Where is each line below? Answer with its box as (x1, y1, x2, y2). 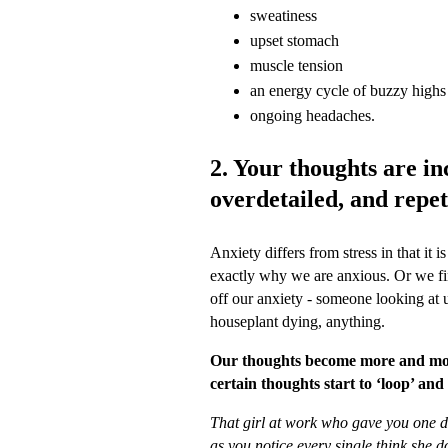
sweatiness (250, 7, 317, 24)
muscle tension (250, 57, 343, 74)
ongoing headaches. (250, 107, 375, 124)
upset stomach (250, 32, 339, 49)
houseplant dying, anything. (210, 313, 385, 330)
